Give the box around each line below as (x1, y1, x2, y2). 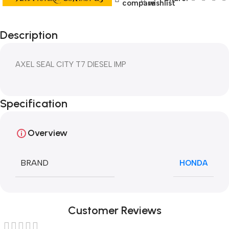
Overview (28, 127, 67, 139)
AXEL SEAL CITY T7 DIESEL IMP (15, 60, 126, 69)
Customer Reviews (67, 203, 162, 217)
